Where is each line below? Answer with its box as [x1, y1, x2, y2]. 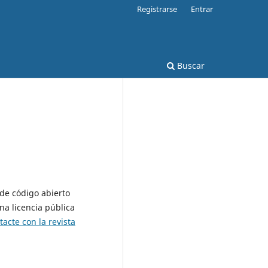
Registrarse [137, 3, 178, 14]
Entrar [191, 3, 213, 14]
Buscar [175, 59, 205, 71]
